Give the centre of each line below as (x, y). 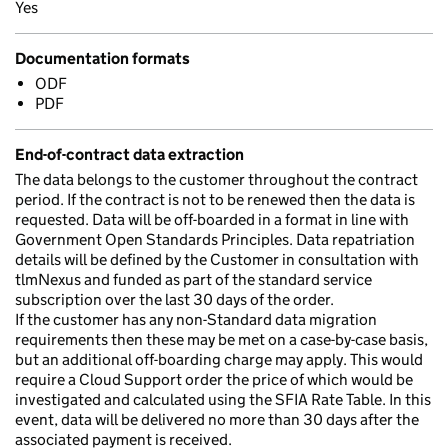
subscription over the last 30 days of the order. (174, 299)
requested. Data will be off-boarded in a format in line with (212, 219)
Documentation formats (102, 58)
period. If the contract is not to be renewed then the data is (215, 199)
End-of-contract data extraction (129, 154)
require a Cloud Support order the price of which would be (214, 379)
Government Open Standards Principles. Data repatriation (215, 239)
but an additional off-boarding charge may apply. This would (219, 359)
